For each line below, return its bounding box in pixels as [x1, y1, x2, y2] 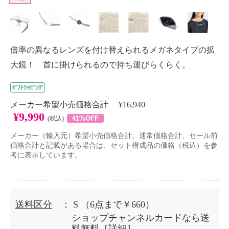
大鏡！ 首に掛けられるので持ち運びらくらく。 [10, 60, 190, 69]
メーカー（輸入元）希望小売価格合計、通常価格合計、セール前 [10, 132, 218, 140]
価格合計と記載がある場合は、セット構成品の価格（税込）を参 [10, 142, 218, 149]
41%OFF [72, 114, 99, 122]
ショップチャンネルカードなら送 [72, 213, 210, 223]
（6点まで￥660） [81, 199, 154, 210]
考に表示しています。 [10, 151, 82, 159]
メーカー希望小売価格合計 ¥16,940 [10, 100, 145, 109]
